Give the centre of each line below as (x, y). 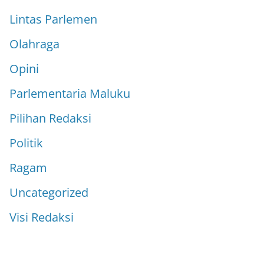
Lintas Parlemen (53, 19)
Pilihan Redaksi (50, 118)
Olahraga (34, 44)
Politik (26, 143)
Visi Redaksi (42, 217)
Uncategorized (49, 192)
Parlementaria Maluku (70, 93)
